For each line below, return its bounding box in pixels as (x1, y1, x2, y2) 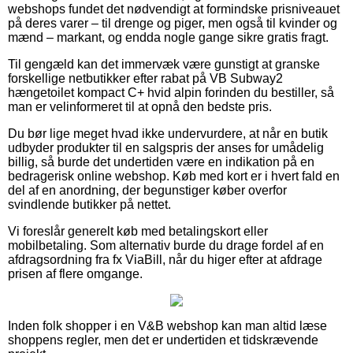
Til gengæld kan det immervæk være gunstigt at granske (8, 57, 320, 71)
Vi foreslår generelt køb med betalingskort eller (8, 224, 268, 238)
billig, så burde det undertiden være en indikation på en (8, 154, 314, 169)
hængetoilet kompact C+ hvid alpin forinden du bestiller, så (8, 85, 334, 99)
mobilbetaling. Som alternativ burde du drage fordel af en (8, 238, 324, 252)
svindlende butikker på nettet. (8, 197, 171, 211)
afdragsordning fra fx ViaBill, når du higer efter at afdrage (8, 252, 322, 266)
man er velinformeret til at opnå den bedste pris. (8, 99, 272, 113)
